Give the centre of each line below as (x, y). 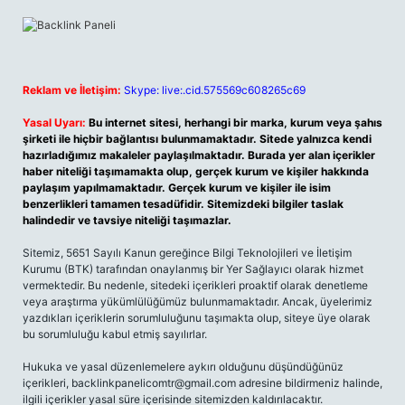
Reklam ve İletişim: (72, 90)
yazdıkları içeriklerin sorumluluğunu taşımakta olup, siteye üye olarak (197, 318)
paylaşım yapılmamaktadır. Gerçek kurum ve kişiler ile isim (177, 188)
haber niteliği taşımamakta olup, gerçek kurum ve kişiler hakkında (196, 171)
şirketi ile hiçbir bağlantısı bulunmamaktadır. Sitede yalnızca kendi (197, 139)
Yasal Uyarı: (54, 122)
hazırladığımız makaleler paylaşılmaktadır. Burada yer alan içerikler (199, 155)
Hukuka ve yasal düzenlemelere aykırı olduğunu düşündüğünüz (183, 367)
